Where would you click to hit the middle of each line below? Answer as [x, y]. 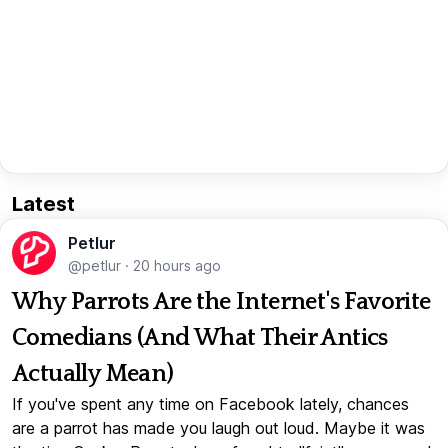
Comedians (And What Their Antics [200, 337]
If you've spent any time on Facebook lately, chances [210, 403]
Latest [43, 203]
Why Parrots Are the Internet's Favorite [221, 301]
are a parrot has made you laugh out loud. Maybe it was [218, 427]
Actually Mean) [93, 373]
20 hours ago [177, 265]
